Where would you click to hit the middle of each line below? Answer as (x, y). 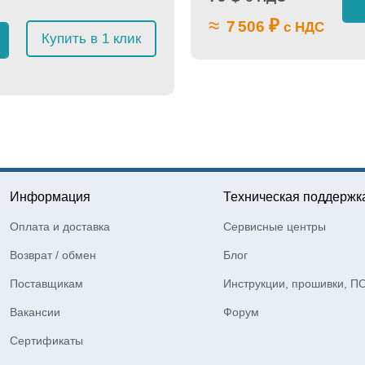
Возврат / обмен (53, 255)
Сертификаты (47, 341)
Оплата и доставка (60, 226)
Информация (51, 197)
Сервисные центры (274, 226)
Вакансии (35, 312)
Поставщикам (47, 284)
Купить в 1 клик (91, 38)
